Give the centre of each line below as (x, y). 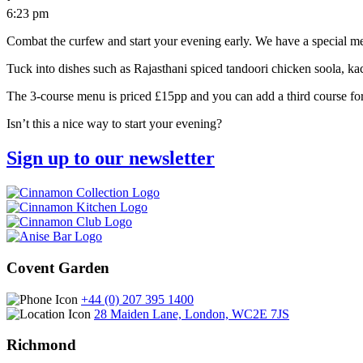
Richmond (41, 345)
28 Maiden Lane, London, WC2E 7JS (192, 314)
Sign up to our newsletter (111, 158)
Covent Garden (58, 267)
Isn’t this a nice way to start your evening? (114, 124)
